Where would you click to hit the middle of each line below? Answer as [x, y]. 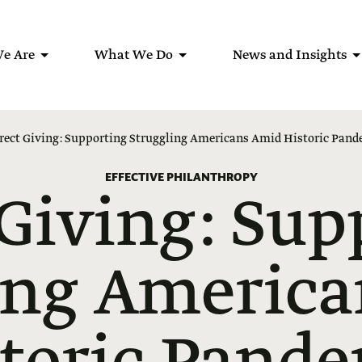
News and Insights [290, 55]
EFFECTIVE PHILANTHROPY [181, 177]
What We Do [134, 55]
